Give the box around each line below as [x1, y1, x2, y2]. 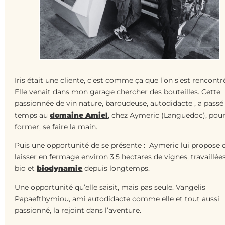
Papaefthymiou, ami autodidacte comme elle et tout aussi [15, 194, 220, 203]
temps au [15, 110, 50, 120]
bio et [15, 164, 37, 173]
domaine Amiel [50, 110, 108, 120]
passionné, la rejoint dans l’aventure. [15, 205, 144, 215]
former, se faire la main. [15, 122, 98, 131]
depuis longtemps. [82, 164, 150, 173]
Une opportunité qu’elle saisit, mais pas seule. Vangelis [15, 182, 206, 192]
